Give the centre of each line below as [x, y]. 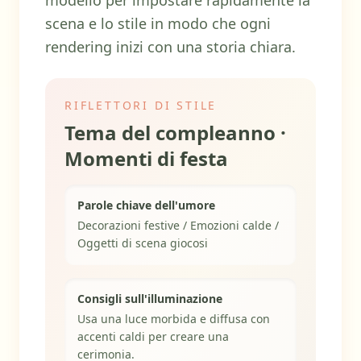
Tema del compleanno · [175, 133]
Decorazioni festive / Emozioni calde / [178, 225]
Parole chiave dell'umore [146, 205]
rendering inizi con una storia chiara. [170, 47]
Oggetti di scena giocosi [143, 243]
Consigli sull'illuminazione [150, 299]
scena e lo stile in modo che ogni [158, 23]
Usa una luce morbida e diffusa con [174, 319]
